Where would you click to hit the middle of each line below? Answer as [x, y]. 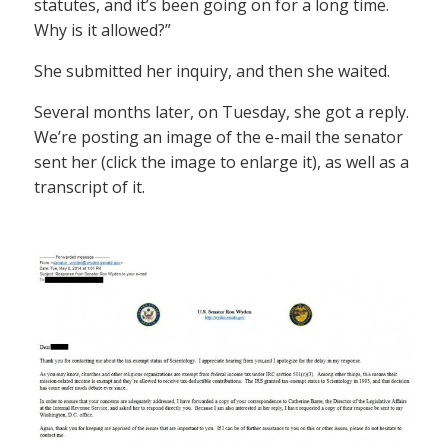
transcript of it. [89, 187]
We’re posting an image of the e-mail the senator [218, 137]
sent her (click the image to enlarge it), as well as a [221, 162]
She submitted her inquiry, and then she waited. [212, 71]
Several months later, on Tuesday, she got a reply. [221, 112]
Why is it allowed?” [102, 30]
